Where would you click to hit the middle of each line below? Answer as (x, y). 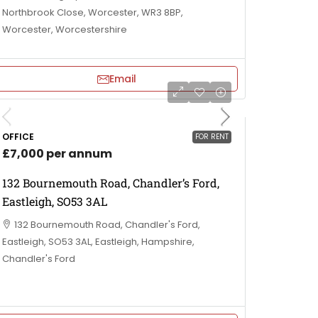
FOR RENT (212, 137)
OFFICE (18, 137)
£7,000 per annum (57, 154)
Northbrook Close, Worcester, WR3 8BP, (93, 12)
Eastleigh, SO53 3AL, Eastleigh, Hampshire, (98, 242)
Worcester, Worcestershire (65, 29)
